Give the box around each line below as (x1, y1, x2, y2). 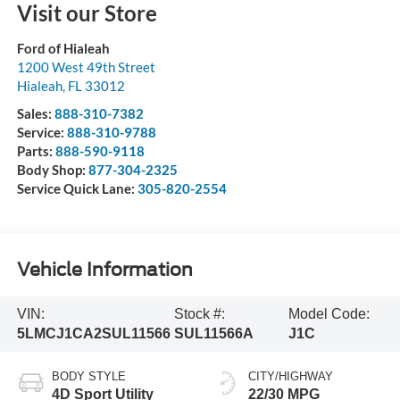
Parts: (16, 142, 55, 159)
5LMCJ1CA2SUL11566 (16, 326, 171, 342)
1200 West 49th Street (16, 58, 155, 75)
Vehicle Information (16, 259, 193, 281)
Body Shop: (16, 161, 88, 178)
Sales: (16, 104, 54, 121)
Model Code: (287, 306, 370, 322)
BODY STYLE (51, 369, 126, 383)
